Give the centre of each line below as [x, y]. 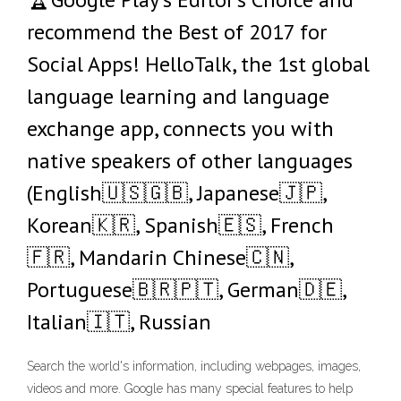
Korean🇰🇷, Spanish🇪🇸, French [180, 225]
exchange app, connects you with [180, 128]
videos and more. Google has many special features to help [190, 389]
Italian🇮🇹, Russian [119, 322]
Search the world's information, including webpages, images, [194, 367]
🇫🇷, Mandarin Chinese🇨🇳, [160, 257]
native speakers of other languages [190, 161]
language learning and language [178, 96]
